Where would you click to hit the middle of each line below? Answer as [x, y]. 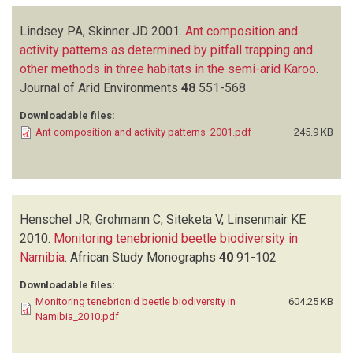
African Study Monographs [145, 257]
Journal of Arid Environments [100, 87]
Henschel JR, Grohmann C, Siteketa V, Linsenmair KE [163, 219]
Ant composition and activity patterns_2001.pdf [143, 132]
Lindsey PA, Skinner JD [84, 31]
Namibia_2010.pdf [77, 316]
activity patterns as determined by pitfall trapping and [166, 50]
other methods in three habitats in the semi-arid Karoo [168, 69]
